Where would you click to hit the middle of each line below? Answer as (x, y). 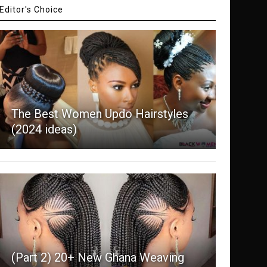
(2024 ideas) (44, 130)
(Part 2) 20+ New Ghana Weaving (97, 258)
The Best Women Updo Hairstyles (100, 114)
